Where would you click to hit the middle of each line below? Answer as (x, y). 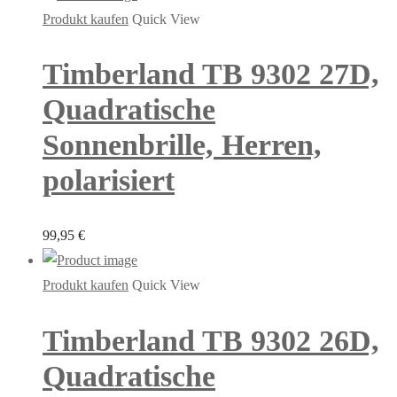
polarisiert (109, 181)
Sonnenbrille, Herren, (182, 145)
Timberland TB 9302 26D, (211, 340)
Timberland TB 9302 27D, (211, 74)
